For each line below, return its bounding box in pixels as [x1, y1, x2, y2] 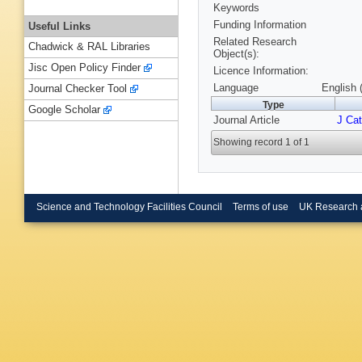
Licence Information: [213, 65, 309, 78]
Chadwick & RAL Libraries [28, 40, 150, 53]
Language [213, 82, 259, 95]
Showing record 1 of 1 [213, 137, 310, 149]
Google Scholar [28, 103, 100, 116]
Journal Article [213, 114, 280, 127]
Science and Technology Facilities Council [36, 201, 222, 212]
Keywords [213, 2, 259, 15]
